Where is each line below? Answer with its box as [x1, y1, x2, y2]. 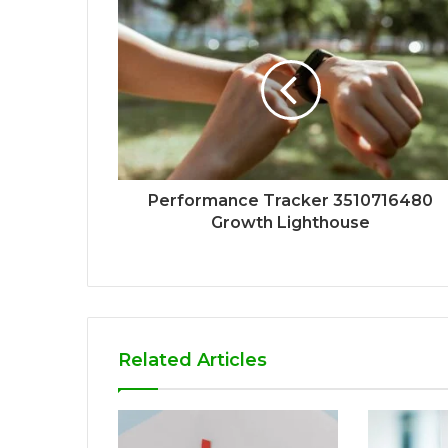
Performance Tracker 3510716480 [148, 190, 433, 210]
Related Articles [118, 348, 267, 371]
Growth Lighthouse [211, 212, 370, 232]
